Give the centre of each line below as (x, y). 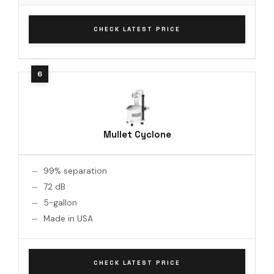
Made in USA (68, 218)
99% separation (75, 171)
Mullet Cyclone (137, 134)
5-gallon (60, 202)
